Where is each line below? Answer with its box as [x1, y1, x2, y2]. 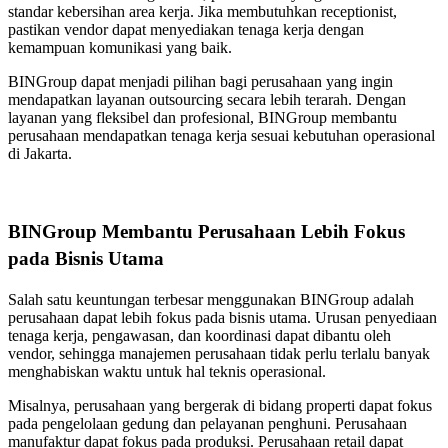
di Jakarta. [8, 144, 72, 162]
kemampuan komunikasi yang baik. [8, 38, 232, 56]
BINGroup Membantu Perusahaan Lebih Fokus [8, 220, 405, 242]
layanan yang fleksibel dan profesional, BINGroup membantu [8, 108, 397, 126]
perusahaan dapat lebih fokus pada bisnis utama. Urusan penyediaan [8, 308, 437, 326]
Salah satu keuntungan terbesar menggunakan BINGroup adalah [8, 290, 414, 308]
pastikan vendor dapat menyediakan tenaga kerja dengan [8, 20, 364, 38]
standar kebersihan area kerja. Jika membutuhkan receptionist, [8, 2, 397, 20]
